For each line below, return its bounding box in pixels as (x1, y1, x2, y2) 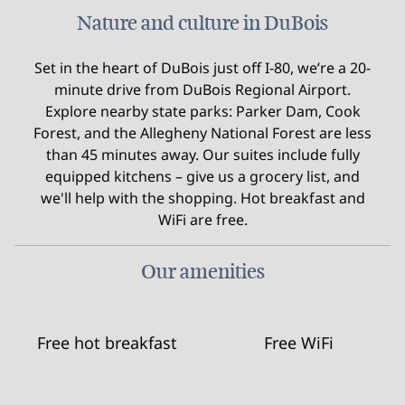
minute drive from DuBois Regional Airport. (54, 80, 351, 99)
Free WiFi (263, 332, 334, 353)
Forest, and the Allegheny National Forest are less (33, 123, 372, 143)
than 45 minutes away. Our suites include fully (45, 145, 360, 165)
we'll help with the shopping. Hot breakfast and (40, 188, 365, 208)
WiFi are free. (157, 210, 248, 230)
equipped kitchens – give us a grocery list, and (45, 166, 360, 186)
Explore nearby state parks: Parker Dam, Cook (44, 101, 361, 121)
